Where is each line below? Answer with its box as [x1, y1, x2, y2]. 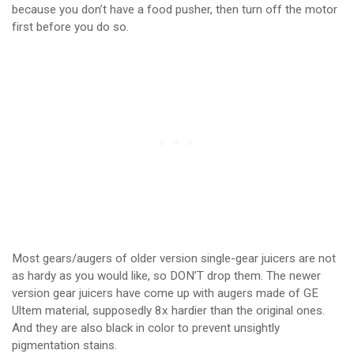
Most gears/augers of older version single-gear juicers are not [12, 251, 336, 266]
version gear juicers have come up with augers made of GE [12, 286, 318, 301]
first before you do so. [12, 20, 129, 35]
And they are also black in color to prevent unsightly [12, 321, 280, 336]
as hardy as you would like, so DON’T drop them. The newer [12, 269, 321, 284]
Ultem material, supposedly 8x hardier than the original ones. [12, 303, 325, 318]
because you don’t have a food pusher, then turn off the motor [12, 2, 337, 17]
